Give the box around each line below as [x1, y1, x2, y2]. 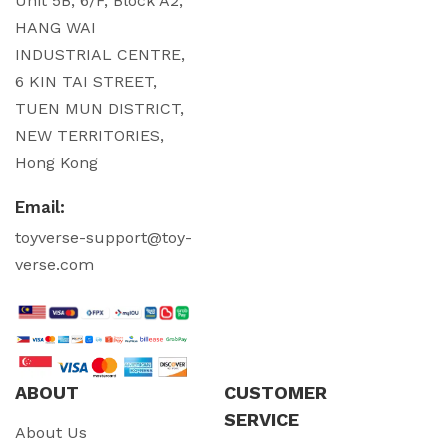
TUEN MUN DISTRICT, [15, 98, 184, 118]
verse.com [15, 254, 94, 274]
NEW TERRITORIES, [15, 125, 164, 145]
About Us [15, 422, 87, 442]
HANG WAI [15, 17, 96, 37]
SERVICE [224, 408, 299, 430]
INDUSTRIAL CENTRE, [15, 44, 185, 64]
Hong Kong [15, 152, 98, 172]
